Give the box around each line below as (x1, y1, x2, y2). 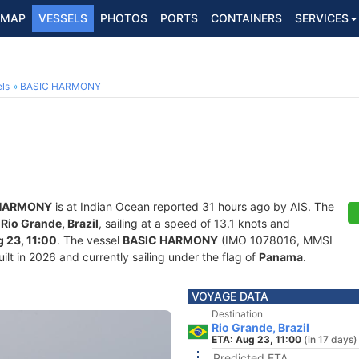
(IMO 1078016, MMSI (218, 233, 333, 247)
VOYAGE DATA (192, 289, 268, 303)
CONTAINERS (211, 11, 282, 25)
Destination (212, 308, 263, 320)
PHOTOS (100, 11, 147, 25)
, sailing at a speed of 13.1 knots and (99, 216, 290, 230)
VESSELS (38, 11, 87, 25)
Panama (259, 250, 303, 264)
